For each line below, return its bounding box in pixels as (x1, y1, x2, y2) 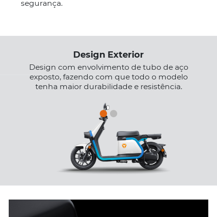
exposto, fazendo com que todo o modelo (29, 72, 188, 82)
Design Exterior (73, 49, 144, 61)
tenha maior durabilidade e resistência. (35, 82, 182, 92)
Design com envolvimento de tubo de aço (29, 62, 188, 72)
